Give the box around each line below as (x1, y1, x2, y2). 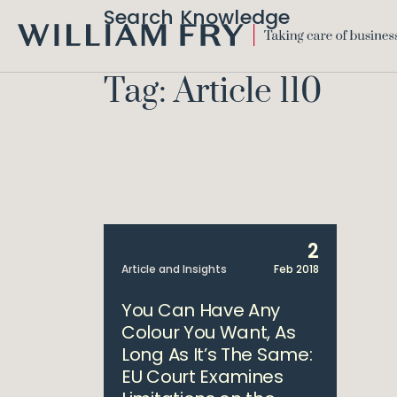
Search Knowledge (104, 4, 291, 31)
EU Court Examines (121, 364, 284, 389)
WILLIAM (17, 44, 66, 64)
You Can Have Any (121, 298, 281, 323)
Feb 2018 (273, 261, 319, 276)
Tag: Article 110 (104, 71, 322, 113)
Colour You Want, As (121, 320, 296, 345)
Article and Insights (121, 261, 227, 276)
